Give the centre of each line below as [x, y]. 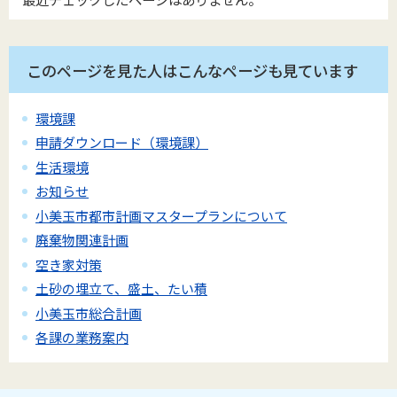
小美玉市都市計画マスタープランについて [161, 215]
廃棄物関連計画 [82, 240]
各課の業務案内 [82, 338]
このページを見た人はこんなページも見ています [192, 71]
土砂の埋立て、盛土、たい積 [121, 289]
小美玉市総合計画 [89, 313]
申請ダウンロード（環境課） [122, 143]
